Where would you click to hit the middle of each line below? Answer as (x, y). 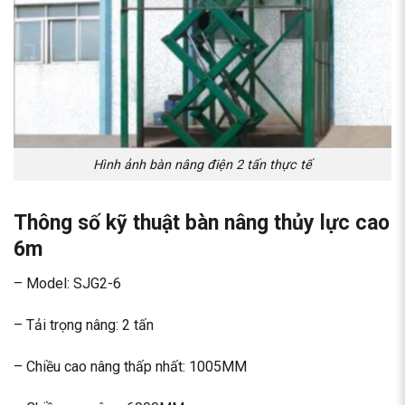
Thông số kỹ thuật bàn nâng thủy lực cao (202, 222)
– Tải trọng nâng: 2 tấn (84, 325)
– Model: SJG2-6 (67, 284)
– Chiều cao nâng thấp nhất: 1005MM (130, 366)
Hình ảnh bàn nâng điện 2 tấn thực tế (202, 165)
